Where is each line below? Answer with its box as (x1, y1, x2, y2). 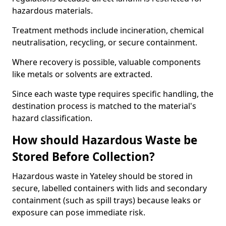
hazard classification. (12, 112, 92, 124)
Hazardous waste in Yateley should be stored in (12, 171, 193, 182)
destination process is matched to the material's (12, 100, 196, 111)
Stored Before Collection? (12, 149, 155, 164)
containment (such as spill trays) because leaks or (12, 195, 201, 206)
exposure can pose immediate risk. (12, 207, 145, 218)
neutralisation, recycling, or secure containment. (12, 37, 197, 48)
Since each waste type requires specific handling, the (12, 88, 213, 99)
